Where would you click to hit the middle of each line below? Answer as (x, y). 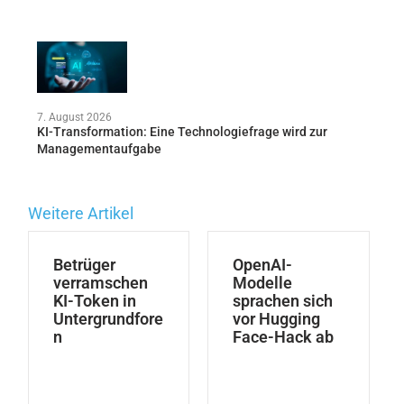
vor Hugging (277, 318)
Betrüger (84, 264)
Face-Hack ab (284, 336)
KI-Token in (94, 300)
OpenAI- (263, 264)
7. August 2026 (74, 117)
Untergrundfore (108, 318)
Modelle (263, 282)
